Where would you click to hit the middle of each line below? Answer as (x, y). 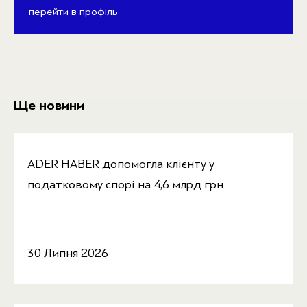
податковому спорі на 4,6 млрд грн (125, 185)
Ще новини (49, 106)
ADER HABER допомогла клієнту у (121, 164)
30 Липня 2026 (68, 253)
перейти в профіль (73, 12)
